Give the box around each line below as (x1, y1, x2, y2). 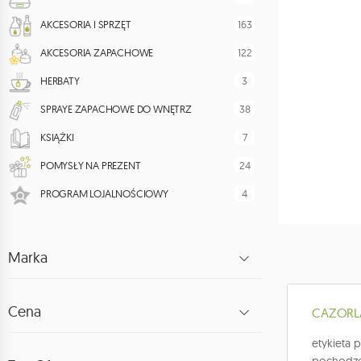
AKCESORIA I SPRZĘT (40, 18, 131, 31)
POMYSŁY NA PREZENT (40, 159, 141, 172)
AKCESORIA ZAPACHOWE (40, 46, 154, 60)
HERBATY (40, 74, 80, 88)
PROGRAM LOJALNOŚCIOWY (40, 187, 168, 201)
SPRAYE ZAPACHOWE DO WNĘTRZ (40, 102, 192, 116)
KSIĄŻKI (40, 131, 74, 144)
